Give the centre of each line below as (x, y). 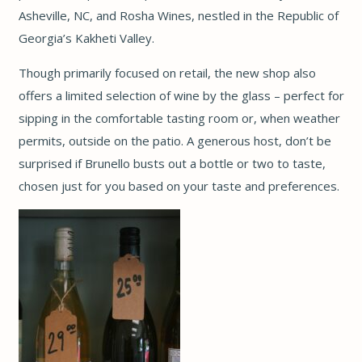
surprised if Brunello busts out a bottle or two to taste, (172, 163)
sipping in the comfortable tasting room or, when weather (179, 118)
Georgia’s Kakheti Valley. (86, 38)
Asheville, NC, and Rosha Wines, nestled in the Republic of (178, 15)
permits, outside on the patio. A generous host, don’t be (175, 140)
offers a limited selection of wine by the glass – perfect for (181, 95)
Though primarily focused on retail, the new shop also (167, 72)
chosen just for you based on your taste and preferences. (179, 185)
